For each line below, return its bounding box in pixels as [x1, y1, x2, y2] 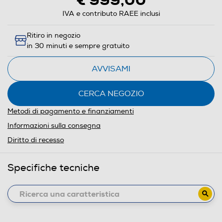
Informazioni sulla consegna [7, 121, 101, 130]
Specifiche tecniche [7, 162, 100, 174]
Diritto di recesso [7, 136, 64, 145]
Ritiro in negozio [27, 31, 80, 40]
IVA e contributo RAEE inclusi [62, 9, 160, 18]
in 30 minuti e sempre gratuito [27, 42, 129, 51]
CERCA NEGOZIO [78, 89, 144, 99]
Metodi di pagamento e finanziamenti [7, 107, 134, 116]
